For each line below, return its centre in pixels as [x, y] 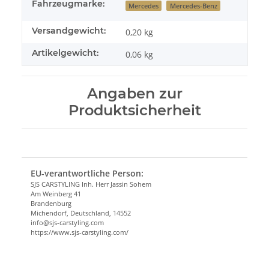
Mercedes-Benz [193, 6]
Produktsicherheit [134, 110]
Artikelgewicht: [65, 53]
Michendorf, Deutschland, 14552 [81, 213]
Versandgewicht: [69, 30]
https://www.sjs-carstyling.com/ [80, 232]
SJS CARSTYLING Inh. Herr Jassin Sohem [91, 184]
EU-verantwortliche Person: [87, 173]
